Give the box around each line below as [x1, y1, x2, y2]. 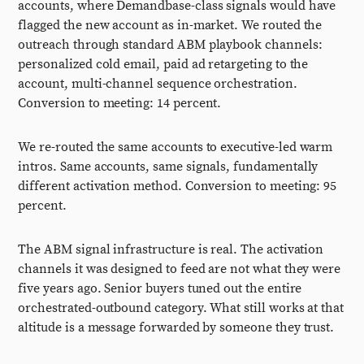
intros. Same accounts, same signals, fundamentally [18, 158, 318, 175]
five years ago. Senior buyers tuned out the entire [18, 280, 302, 297]
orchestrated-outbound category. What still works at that [18, 300, 344, 316]
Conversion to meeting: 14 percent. [18, 95, 222, 111]
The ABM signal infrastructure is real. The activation [18, 241, 324, 258]
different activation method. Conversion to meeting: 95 [18, 178, 337, 194]
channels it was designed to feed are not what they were [18, 261, 341, 277]
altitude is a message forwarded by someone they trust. [18, 319, 335, 336]
